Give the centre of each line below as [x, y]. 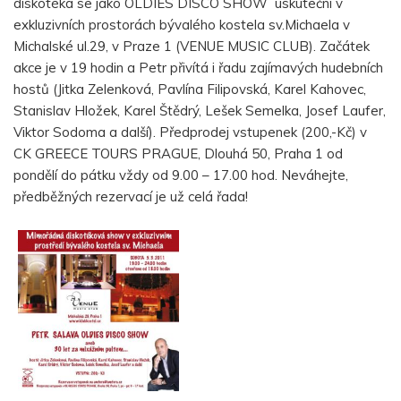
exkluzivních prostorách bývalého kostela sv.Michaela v [182, 25]
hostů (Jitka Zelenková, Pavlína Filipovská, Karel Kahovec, [190, 89]
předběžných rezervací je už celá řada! [131, 196]
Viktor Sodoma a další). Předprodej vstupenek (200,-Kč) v [190, 132]
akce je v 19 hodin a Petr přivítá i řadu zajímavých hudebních [198, 68]
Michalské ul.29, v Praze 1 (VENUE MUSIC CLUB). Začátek [192, 46]
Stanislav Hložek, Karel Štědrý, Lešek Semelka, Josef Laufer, [200, 111]
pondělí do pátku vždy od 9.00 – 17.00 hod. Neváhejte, [181, 175]
